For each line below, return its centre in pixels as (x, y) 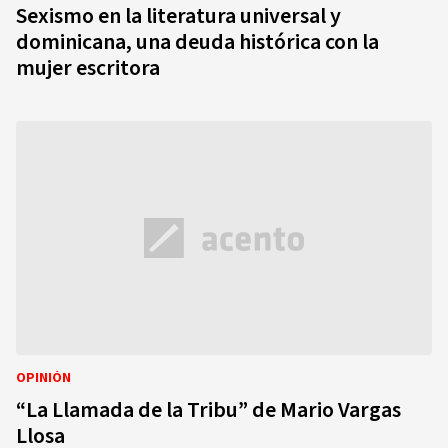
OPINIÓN (43, 378)
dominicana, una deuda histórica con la (197, 42)
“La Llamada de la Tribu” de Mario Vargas (208, 410)
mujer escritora (88, 68)
